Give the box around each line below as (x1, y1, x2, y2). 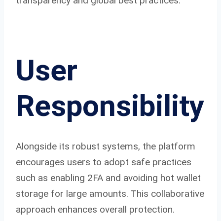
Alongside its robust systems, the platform (16, 140, 195, 152)
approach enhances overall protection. (16, 203, 175, 215)
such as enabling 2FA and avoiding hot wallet (16, 172, 201, 184)
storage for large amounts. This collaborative (16, 187, 204, 199)
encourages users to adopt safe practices (16, 156, 191, 168)
